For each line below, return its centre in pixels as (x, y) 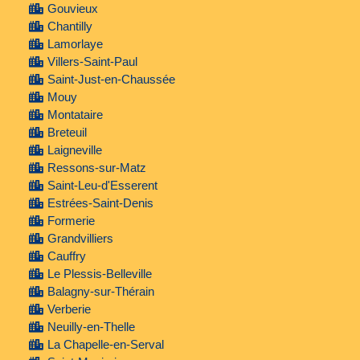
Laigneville (74, 150)
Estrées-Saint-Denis (100, 203)
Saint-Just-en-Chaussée (111, 80)
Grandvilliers (80, 239)
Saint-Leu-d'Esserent (102, 186)
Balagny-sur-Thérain (100, 292)
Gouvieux (72, 9)
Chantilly (70, 27)
